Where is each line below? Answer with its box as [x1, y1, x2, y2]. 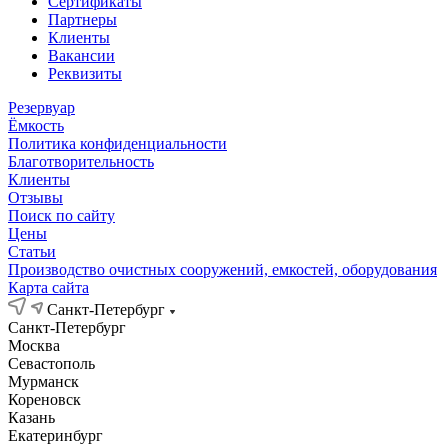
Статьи [8, 243, 56, 260]
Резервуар [8, 99, 75, 116]
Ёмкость [8, 117, 64, 134]
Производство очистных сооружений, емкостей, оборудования [8, 261, 437, 278]
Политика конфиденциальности [8, 135, 227, 152]
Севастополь [8, 355, 95, 372]
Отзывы [8, 189, 63, 206]
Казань [8, 409, 55, 426]
